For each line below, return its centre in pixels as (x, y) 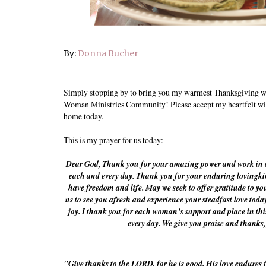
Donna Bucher (108, 53)
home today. (83, 116)
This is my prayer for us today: (113, 140)
